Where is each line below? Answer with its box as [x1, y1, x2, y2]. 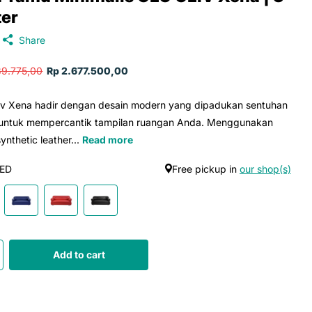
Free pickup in [172, 162, 240, 175]
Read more [82, 133, 134, 146]
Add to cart [52, 248, 105, 260]
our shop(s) [240, 162, 291, 175]
